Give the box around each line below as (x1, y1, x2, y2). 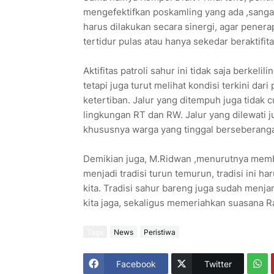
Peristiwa (143, 227, 176, 237)
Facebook (116, 258, 156, 269)
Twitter (204, 258, 232, 269)
